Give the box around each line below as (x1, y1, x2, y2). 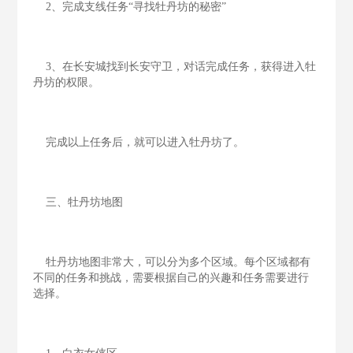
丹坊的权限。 (33, 76, 100, 88)
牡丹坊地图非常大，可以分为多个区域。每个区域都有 (33, 256, 311, 268)
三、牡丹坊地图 (33, 196, 124, 208)
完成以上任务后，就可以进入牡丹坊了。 (33, 136, 245, 148)
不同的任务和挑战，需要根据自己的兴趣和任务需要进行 (33, 272, 310, 284)
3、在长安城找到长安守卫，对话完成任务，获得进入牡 (33, 61, 317, 72)
